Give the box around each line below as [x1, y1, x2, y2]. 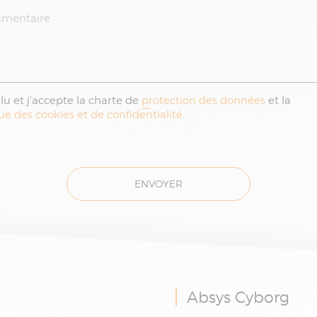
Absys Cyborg [187, 288, 289, 306]
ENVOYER [134, 178, 183, 190]
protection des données [142, 94, 265, 107]
